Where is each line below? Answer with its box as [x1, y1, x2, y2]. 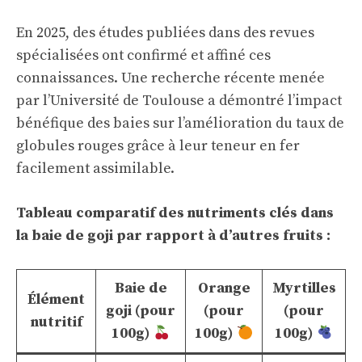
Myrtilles [271, 279, 336, 297]
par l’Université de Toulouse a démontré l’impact [16, 91, 342, 110]
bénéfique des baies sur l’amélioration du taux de [16, 114, 344, 133]
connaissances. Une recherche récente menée [16, 69, 325, 87]
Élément [27, 290, 85, 309]
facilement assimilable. [16, 159, 175, 178]
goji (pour [106, 301, 175, 320]
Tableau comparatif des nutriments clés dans [16, 204, 334, 222]
